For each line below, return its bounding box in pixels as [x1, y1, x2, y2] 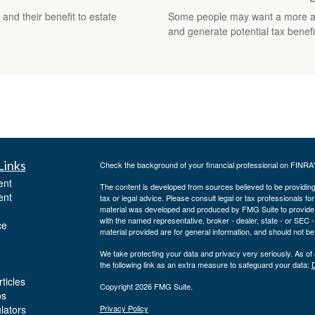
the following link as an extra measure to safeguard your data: [99, 258, 311, 270]
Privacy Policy [99, 302, 148, 314]
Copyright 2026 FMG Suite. [99, 280, 193, 292]
